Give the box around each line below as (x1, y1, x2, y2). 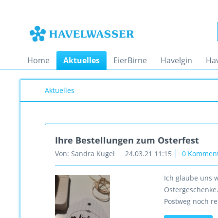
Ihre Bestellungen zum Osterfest (55, 134, 199, 146)
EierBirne (113, 55, 147, 66)
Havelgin (161, 55, 192, 66)
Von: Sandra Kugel (55, 149, 115, 158)
